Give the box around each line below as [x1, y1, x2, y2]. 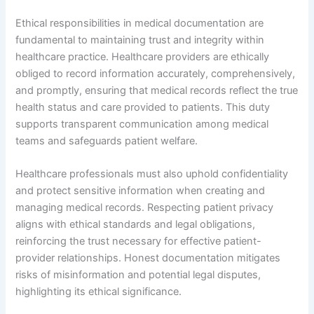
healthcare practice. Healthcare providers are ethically [15, 50, 270, 63]
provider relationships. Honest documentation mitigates [15, 252, 281, 265]
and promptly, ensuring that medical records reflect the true [15, 83, 299, 97]
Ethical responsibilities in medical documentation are [15, 16, 264, 29]
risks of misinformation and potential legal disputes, [15, 268, 261, 282]
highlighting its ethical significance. [15, 285, 182, 299]
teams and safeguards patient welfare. [15, 134, 198, 147]
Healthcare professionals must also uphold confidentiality [15, 168, 289, 181]
